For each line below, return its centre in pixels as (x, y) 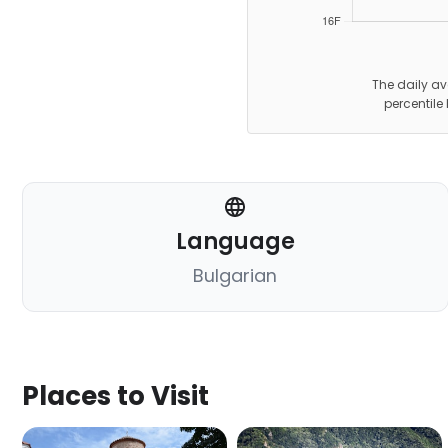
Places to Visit (115, 396)
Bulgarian (235, 276)
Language (235, 242)
